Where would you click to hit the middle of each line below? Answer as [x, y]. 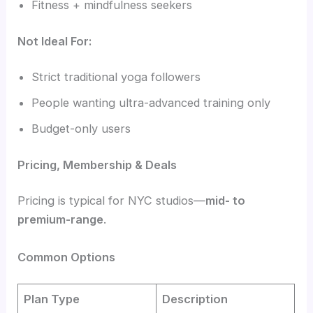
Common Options [67, 257]
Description [195, 299]
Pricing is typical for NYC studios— [112, 201]
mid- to [226, 201]
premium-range [61, 220]
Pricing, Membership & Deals [97, 165]
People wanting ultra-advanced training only [151, 103]
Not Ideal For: [55, 41]
